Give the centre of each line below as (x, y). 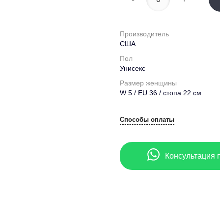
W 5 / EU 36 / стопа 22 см (161, 93)
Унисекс (133, 69)
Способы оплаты (147, 120)
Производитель (144, 34)
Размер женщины (148, 83)
